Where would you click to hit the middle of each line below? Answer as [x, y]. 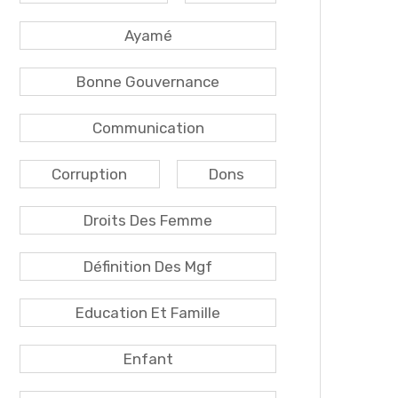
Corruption [90, 174]
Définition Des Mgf [148, 267]
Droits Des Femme [148, 220]
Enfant [148, 359]
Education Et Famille [148, 313]
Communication [148, 128]
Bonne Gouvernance [148, 82]
